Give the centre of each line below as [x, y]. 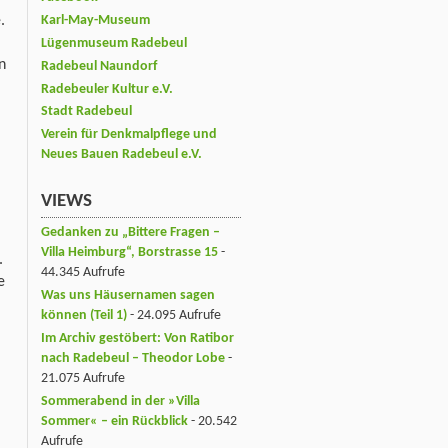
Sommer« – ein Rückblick [114, 421]
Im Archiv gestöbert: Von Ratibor [137, 338]
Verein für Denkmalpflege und [129, 135]
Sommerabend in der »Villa [120, 401]
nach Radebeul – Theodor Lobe [133, 358]
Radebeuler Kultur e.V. [107, 89]
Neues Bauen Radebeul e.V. [121, 155]
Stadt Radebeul [86, 112]
